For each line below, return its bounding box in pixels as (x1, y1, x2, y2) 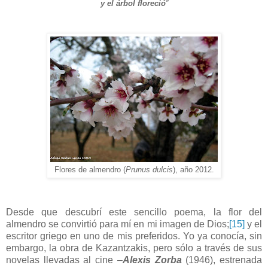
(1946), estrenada (181, 255, 263, 266)
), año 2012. (172, 165, 214, 174)
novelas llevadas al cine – (6, 255, 123, 266)
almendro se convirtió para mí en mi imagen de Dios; (6, 219, 229, 230)
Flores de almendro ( (54, 165, 126, 174)
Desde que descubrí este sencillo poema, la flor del (6, 207, 262, 218)
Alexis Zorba (122, 255, 182, 266)
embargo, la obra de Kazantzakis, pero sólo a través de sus (6, 243, 262, 254)
